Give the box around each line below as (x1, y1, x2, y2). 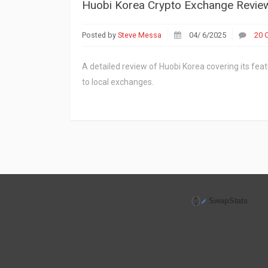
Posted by (82, 30, 118, 39)
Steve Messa (118, 30, 162, 39)
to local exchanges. (82, 77, 154, 87)
